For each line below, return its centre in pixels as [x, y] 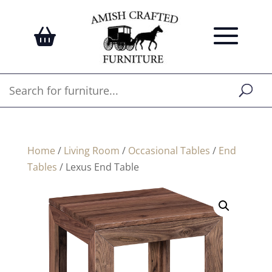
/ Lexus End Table [98, 167]
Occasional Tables [169, 151]
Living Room [91, 151]
